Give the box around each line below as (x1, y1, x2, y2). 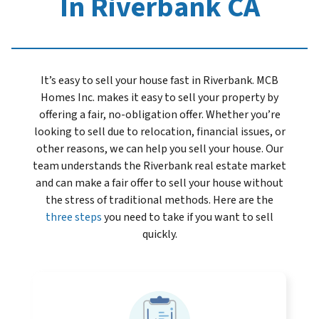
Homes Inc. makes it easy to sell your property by (41, 90, 278, 106)
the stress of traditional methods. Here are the (46, 192, 273, 209)
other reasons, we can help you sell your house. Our (36, 141, 283, 157)
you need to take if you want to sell (102, 209, 273, 226)
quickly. (142, 226, 177, 243)
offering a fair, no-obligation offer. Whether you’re (38, 107, 281, 123)
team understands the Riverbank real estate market (33, 158, 286, 174)
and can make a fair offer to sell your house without (36, 175, 283, 192)
